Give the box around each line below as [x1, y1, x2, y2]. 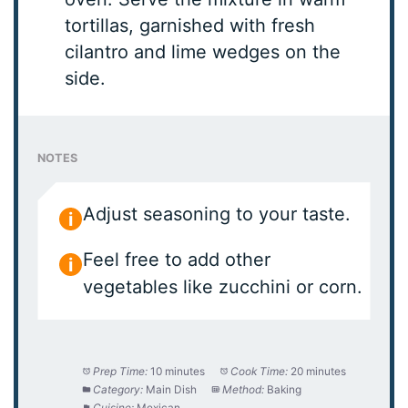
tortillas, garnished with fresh [65, 15, 316, 37]
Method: [222, 382, 265, 397]
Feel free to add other [83, 249, 271, 271]
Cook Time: [230, 364, 289, 379]
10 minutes [150, 364, 206, 379]
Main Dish [146, 382, 198, 397]
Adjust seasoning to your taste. [83, 203, 352, 226]
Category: [93, 382, 144, 397]
